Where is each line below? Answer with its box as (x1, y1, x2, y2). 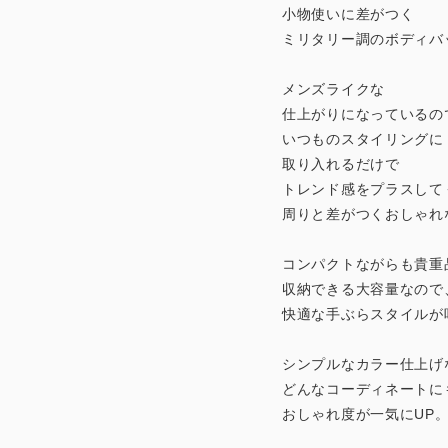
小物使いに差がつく (282, 6, 415, 23)
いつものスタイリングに (282, 131, 444, 148)
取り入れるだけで (282, 156, 400, 173)
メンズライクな (282, 81, 385, 98)
